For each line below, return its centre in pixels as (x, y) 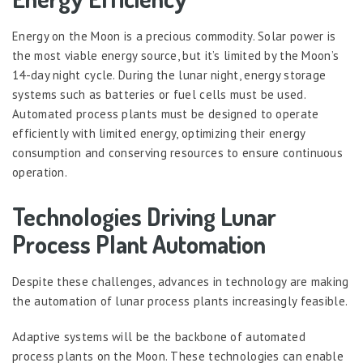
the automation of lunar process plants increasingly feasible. (180, 301)
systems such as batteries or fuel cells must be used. (159, 94)
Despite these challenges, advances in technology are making (181, 282)
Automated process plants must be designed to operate (166, 114)
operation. (40, 172)
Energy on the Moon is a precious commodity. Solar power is (174, 36)
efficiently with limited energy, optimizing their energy (159, 133)
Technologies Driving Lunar (144, 216)
